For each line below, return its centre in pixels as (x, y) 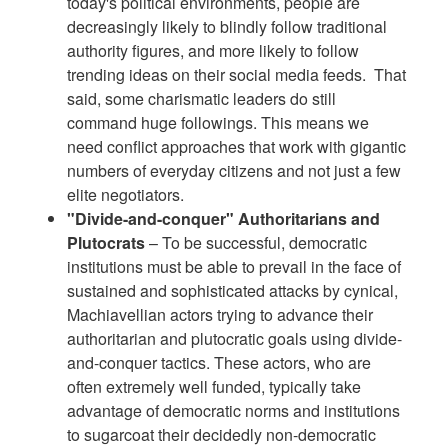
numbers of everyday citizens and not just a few (234, 170)
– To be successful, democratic (256, 242)
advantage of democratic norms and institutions (234, 410)
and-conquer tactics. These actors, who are (219, 362)
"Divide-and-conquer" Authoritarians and (224, 218)
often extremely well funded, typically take (214, 386)
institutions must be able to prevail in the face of (234, 266)
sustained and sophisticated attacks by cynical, (233, 290)
